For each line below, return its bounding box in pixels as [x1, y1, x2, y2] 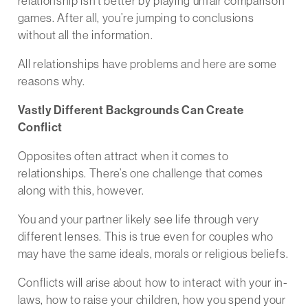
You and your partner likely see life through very [17, 212, 259, 226]
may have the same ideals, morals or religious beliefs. [17, 246, 289, 261]
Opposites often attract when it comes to [17, 148, 229, 163]
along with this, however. [17, 183, 144, 197]
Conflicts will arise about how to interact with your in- [17, 275, 288, 289]
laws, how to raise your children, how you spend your [17, 292, 286, 307]
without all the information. [17, 27, 153, 42]
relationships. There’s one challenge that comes [17, 166, 263, 180]
